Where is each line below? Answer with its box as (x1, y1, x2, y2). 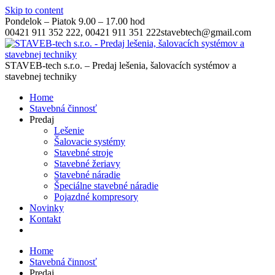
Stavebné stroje (54, 147, 113, 158)
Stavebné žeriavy (54, 158, 120, 169)
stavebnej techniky (5, 71, 77, 82)
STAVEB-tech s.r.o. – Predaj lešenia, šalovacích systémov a (5, 60, 236, 71)
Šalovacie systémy (54, 136, 125, 147)
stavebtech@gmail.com (161, 27, 251, 37)
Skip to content (5, 5, 63, 15)
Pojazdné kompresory (54, 192, 138, 202)
